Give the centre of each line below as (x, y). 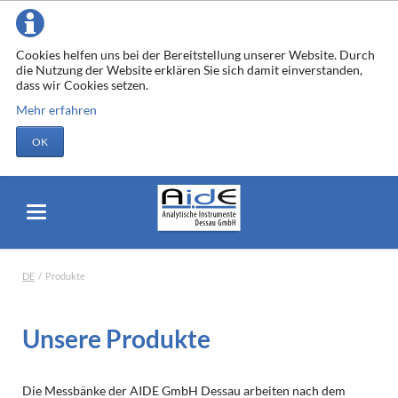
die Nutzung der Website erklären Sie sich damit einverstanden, (189, 70)
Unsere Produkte (116, 339)
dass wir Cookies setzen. (82, 85)
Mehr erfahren (56, 109)
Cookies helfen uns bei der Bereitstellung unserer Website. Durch (195, 55)
